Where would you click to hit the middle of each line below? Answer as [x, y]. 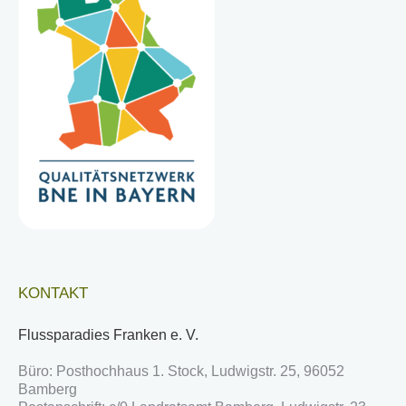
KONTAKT [53, 293]
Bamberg [48, 389]
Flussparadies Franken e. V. [110, 334]
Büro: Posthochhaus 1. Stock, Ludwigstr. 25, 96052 [181, 371]
